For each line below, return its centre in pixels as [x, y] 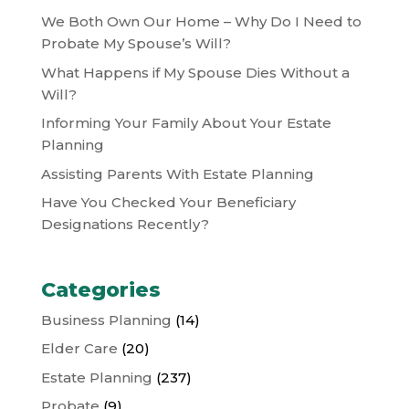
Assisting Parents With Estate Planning [177, 173]
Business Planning [106, 320]
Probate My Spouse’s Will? [137, 44]
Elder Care [79, 349]
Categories [100, 289]
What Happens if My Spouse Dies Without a [195, 72]
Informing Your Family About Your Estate [186, 123]
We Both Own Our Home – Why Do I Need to [201, 22]
